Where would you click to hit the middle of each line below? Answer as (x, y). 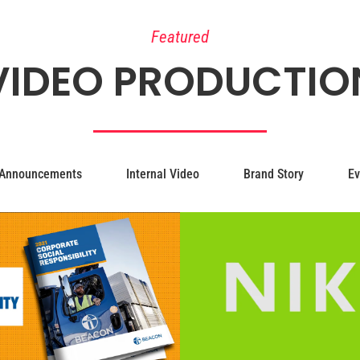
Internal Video (162, 174)
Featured (180, 37)
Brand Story (273, 174)
